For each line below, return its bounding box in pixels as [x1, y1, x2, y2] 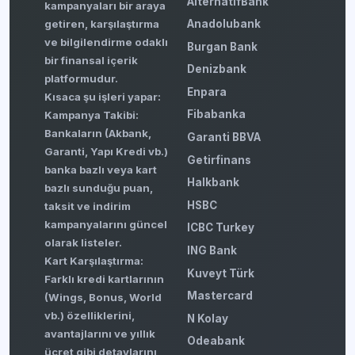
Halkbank [187, 176, 239, 189]
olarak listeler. [44, 235, 122, 249]
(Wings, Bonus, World [44, 290, 162, 303]
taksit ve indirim [44, 199, 131, 212]
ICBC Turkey [187, 221, 254, 235]
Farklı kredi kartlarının [44, 272, 164, 285]
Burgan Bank [187, 40, 258, 53]
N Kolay [187, 311, 228, 325]
